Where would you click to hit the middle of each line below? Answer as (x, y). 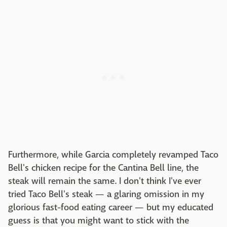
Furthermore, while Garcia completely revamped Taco (113, 155)
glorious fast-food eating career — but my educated (111, 207)
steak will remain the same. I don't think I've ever (105, 181)
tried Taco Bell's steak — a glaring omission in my (106, 194)
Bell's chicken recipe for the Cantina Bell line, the (103, 168)
